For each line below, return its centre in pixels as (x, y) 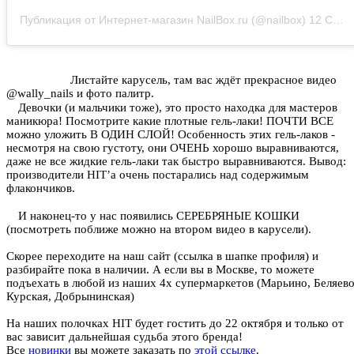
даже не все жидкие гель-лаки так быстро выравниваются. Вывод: (176, 162)
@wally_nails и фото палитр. (80, 94)
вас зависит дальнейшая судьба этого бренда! (124, 337)
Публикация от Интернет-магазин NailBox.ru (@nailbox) (163, 20)
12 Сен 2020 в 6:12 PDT (321, 20)
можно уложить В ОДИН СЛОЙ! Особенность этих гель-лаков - (171, 135)
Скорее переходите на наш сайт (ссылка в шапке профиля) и (162, 256)
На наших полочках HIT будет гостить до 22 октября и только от (175, 324)
